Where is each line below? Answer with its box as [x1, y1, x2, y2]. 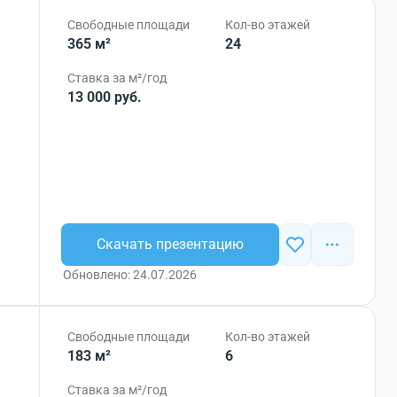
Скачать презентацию [97, 236, 245, 253]
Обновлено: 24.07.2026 [63, 268, 198, 282]
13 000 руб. [67, 89, 143, 105]
